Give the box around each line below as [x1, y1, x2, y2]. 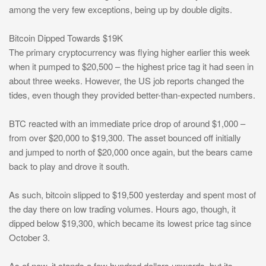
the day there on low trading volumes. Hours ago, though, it [9, 202, 236, 216]
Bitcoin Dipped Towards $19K [9, 31, 123, 45]
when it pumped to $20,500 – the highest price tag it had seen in [9, 60, 254, 73]
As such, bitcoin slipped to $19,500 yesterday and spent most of [9, 188, 256, 201]
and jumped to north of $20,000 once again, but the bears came [9, 145, 252, 159]
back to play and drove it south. [9, 160, 129, 173]
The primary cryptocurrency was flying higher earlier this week [9, 46, 250, 59]
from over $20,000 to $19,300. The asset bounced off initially [9, 131, 241, 144]
